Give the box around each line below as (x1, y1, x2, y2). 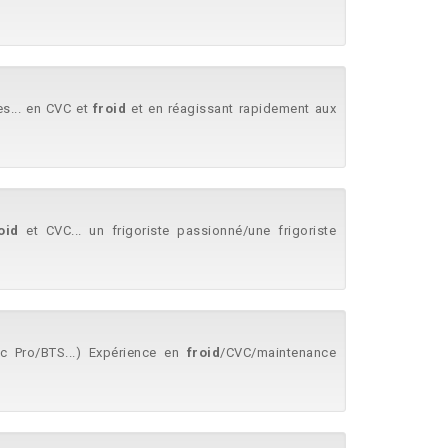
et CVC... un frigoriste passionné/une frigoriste (18, 223, 337, 238)
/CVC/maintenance (220, 345, 337, 360)
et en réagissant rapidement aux (126, 101, 337, 116)
